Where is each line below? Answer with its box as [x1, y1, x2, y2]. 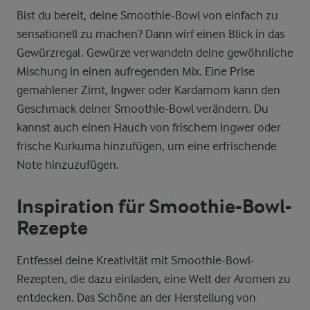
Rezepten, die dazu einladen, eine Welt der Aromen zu [17, 272, 291, 286]
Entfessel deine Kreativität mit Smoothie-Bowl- [17, 253, 255, 267]
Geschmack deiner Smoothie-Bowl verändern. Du [17, 102, 268, 116]
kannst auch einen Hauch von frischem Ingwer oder [17, 120, 281, 134]
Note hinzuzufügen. [17, 158, 119, 172]
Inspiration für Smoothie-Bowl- [17, 195, 292, 219]
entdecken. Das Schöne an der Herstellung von [17, 291, 256, 304]
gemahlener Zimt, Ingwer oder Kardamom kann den [17, 83, 280, 97]
